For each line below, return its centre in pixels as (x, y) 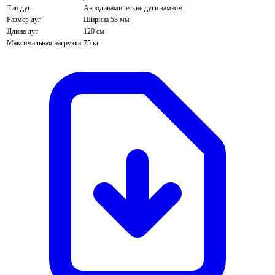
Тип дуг (19, 8)
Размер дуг (24, 20)
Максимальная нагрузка (44, 43)
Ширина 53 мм (107, 20)
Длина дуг (22, 32)
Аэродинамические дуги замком (133, 8)
